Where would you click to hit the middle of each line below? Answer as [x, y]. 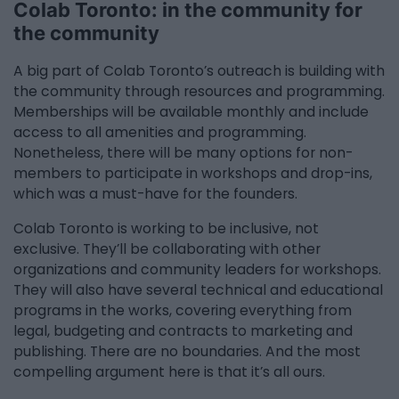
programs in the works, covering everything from [183, 310]
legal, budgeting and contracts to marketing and [183, 330]
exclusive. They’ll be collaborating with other [167, 248]
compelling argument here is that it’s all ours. [169, 371]
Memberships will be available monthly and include [191, 112]
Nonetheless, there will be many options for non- [183, 153]
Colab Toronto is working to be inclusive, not [166, 228]
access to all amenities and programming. [160, 133]
